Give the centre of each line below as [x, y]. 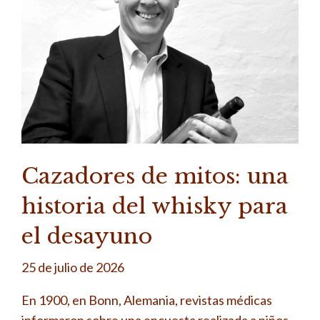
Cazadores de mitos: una [155, 176]
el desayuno [87, 236]
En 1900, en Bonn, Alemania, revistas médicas [147, 300]
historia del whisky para [155, 206]
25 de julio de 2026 [73, 267]
